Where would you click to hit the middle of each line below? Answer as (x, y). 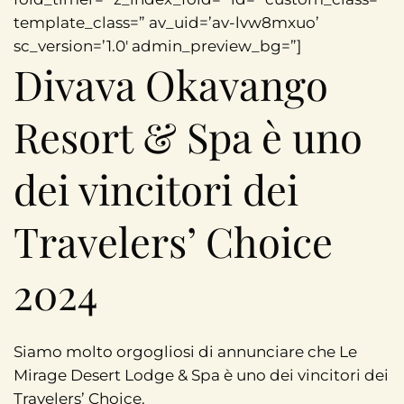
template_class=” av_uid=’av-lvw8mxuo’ (166, 22)
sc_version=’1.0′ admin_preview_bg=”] (157, 46)
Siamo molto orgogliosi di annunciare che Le (185, 351)
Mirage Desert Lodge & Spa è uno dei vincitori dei (201, 375)
